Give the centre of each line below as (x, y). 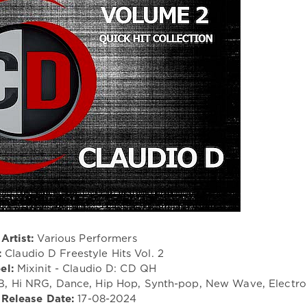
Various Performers (85, 238)
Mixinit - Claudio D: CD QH (85, 269)
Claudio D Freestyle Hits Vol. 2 (83, 254)
